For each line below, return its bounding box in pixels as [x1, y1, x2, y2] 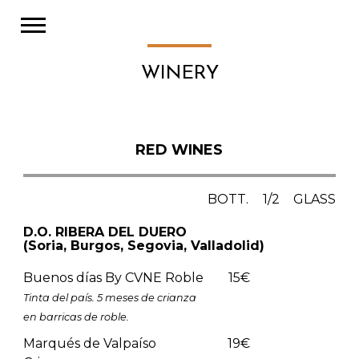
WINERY [140, 64, 219, 83]
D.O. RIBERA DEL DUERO [22, 224, 187, 240]
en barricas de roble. [22, 310, 129, 323]
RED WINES [135, 140, 224, 159]
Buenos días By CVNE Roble [22, 269, 204, 285]
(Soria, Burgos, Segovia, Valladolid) [22, 237, 264, 253]
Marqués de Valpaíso [22, 335, 156, 351]
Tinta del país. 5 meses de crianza [22, 291, 196, 304]
